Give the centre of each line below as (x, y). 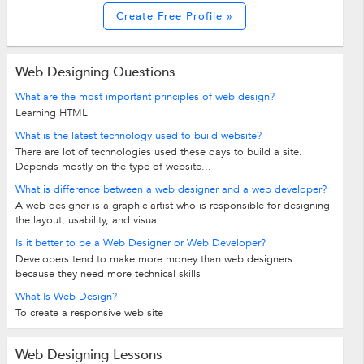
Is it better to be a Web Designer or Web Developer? (140, 243)
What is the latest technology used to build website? (138, 136)
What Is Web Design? (66, 297)
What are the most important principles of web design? (145, 97)
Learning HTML (51, 113)
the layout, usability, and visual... (92, 221)
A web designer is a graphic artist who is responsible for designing (172, 206)
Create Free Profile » (175, 17)
